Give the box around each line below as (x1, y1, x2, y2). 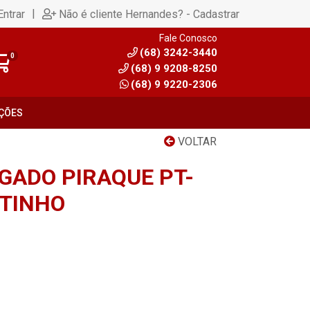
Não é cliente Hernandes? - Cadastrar (59, 7, 239, 21)
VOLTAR (175, 135, 217, 148)
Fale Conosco (159, 33, 217, 44)
